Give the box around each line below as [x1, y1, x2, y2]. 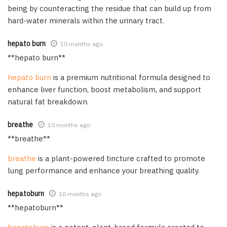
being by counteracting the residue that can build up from [8, 3, 211, 13]
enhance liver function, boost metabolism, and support [8, 84, 201, 94]
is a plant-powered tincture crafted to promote [36, 153, 205, 163]
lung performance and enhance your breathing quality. [8, 165, 200, 175]
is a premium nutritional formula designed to [51, 72, 210, 82]
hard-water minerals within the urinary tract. [8, 15, 164, 25]
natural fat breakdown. [8, 96, 89, 106]
